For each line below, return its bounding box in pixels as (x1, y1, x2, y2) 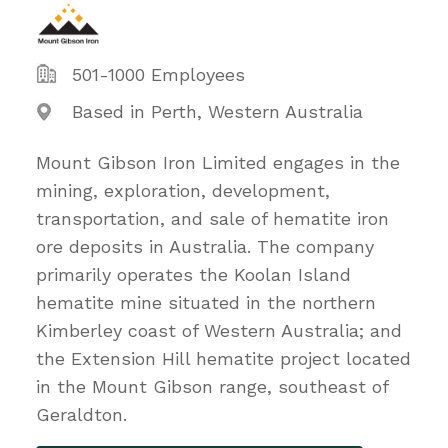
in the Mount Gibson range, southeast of (36, 375, 388, 397)
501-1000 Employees (72, 63, 245, 85)
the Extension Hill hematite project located (36, 347, 411, 369)
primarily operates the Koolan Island (36, 263, 351, 285)
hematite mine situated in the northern (36, 291, 376, 313)
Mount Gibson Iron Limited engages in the (36, 151, 400, 173)
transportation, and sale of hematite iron (36, 207, 389, 229)
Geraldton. (36, 403, 127, 425)
